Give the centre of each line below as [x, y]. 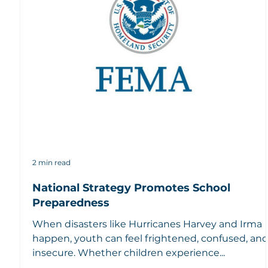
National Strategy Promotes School [132, 188]
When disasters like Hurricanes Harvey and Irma [147, 224]
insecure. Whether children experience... [129, 252]
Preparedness [71, 202]
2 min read [52, 163]
